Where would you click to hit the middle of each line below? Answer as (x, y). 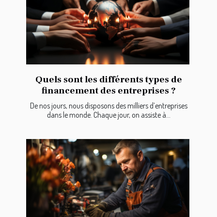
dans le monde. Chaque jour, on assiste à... (108, 115)
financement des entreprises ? (108, 91)
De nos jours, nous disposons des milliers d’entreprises (108, 106)
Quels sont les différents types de (108, 80)
